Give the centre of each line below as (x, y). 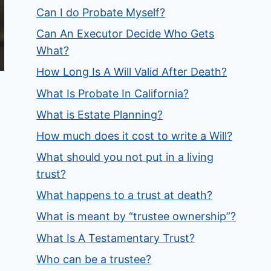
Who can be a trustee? (94, 259)
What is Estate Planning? (100, 114)
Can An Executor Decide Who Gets (126, 34)
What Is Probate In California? (113, 93)
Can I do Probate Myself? (101, 12)
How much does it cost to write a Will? (135, 135)
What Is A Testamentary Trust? (116, 238)
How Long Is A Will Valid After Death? (132, 72)
